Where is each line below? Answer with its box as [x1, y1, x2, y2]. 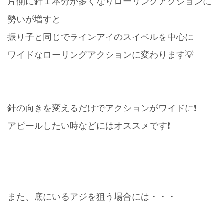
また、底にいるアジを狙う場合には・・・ [7, 191, 176, 202]
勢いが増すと [7, 14, 61, 24]
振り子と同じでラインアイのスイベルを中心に [7, 32, 194, 42]
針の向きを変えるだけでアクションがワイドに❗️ [7, 103, 197, 113]
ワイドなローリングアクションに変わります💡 [7, 49, 194, 60]
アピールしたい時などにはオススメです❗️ [7, 120, 170, 131]
